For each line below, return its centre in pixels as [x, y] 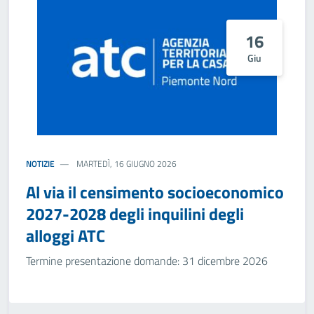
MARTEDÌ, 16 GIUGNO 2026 [126, 164]
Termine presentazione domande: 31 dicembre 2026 [147, 261]
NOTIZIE [40, 164]
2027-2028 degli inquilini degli [135, 214]
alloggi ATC [66, 235]
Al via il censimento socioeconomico [155, 192]
